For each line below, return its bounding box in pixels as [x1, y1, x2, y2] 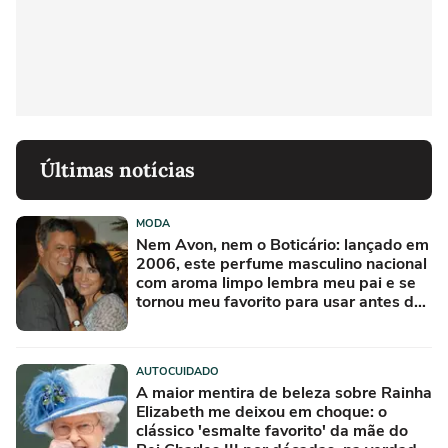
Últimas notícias [40, 156, 195, 182]
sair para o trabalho [136, 309, 280, 332]
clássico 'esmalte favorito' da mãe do [136, 419, 408, 442]
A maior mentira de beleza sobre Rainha [136, 381, 432, 404]
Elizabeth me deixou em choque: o [136, 400, 387, 423]
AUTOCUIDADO [136, 363, 219, 379]
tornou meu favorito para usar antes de [136, 290, 423, 313]
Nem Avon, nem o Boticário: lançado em [136, 233, 429, 256]
